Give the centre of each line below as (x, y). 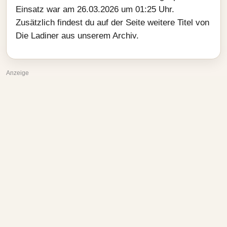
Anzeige (17, 73)
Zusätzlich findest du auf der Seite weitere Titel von (112, 23)
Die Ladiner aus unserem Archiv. (77, 36)
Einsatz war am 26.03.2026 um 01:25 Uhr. (95, 9)
